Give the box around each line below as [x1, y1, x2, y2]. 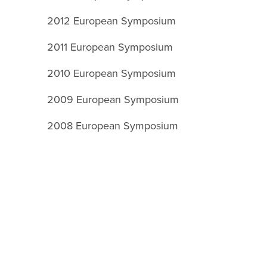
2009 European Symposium [47, 92, 179, 107]
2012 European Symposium [47, 13, 176, 28]
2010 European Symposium [47, 66, 176, 80]
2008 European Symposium [47, 118, 179, 133]
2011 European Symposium [47, 39, 173, 54]
